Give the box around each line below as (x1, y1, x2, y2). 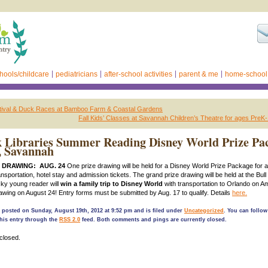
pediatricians (56, 70, 98, 78)
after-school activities (104, 70, 172, 78)
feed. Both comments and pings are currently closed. (80, 217, 227, 223)
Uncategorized (184, 208, 224, 214)
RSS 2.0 (59, 217, 80, 223)
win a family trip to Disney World (60, 180, 163, 187)
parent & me (179, 70, 218, 78)
